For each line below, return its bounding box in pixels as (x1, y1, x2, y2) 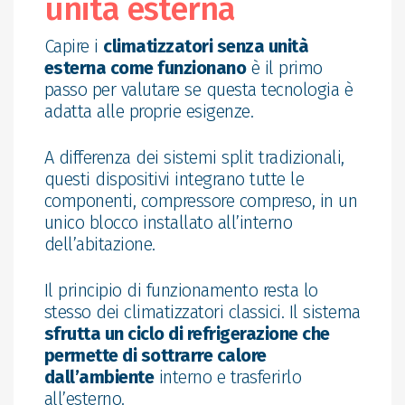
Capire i (43, 34, 104, 57)
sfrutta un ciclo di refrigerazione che (43, 322, 330, 344)
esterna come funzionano (43, 56, 247, 79)
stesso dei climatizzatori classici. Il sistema (43, 300, 361, 323)
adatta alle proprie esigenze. (43, 99, 254, 122)
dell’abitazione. (43, 232, 155, 255)
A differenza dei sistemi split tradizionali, (43, 146, 344, 168)
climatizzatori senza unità (103, 34, 309, 57)
